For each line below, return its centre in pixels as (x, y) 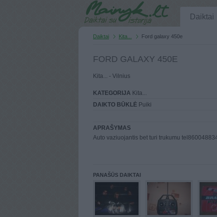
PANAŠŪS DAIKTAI (117, 175)
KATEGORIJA (112, 93)
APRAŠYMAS (112, 128)
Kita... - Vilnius (112, 76)
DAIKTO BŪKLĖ (115, 105)
